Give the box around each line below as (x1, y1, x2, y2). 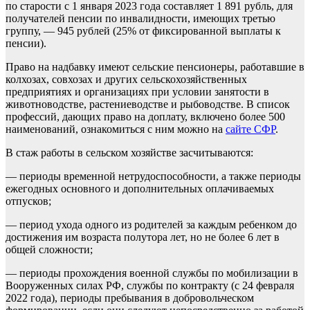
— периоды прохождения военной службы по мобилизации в (6, 267, 298, 280)
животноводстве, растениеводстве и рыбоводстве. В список (6, 98, 290, 111)
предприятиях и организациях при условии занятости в (6, 86, 269, 98)
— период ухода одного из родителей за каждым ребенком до (6, 219, 297, 231)
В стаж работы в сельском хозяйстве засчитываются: (6, 147, 253, 159)
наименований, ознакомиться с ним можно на (6, 123, 226, 136)
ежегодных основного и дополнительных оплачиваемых (6, 183, 274, 195)
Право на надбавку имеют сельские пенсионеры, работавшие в (6, 61, 304, 73)
